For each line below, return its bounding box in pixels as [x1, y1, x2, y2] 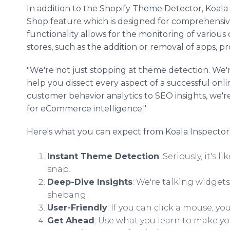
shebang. [47, 190, 88, 200]
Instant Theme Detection [47, 151, 159, 161]
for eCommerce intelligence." [27, 104, 146, 113]
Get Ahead [47, 216, 94, 225]
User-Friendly [47, 203, 107, 213]
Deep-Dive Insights [47, 177, 132, 187]
